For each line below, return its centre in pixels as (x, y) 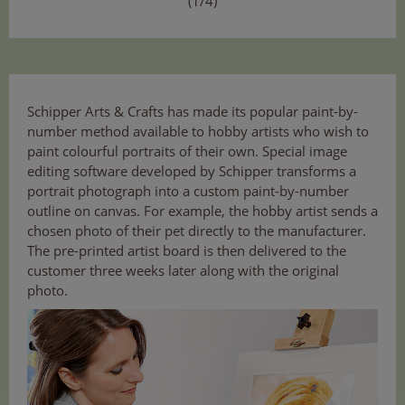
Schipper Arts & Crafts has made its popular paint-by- (193, 112)
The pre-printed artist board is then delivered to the (187, 251)
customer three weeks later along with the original (183, 271)
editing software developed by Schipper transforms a (192, 171)
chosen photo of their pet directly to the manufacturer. (197, 231)
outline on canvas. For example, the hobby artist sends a (202, 211)
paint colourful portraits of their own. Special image (187, 151)
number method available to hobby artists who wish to (198, 132)
